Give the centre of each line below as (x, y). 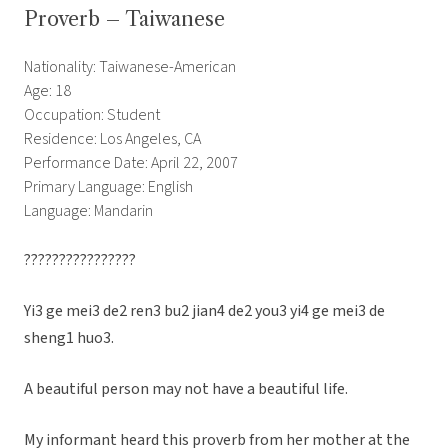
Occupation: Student (92, 115)
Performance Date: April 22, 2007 (131, 163)
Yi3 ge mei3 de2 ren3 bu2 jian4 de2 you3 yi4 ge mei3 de (204, 311)
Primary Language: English (108, 187)
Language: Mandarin (88, 211)
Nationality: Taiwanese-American (130, 67)
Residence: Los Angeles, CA (112, 139)
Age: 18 (47, 91)
